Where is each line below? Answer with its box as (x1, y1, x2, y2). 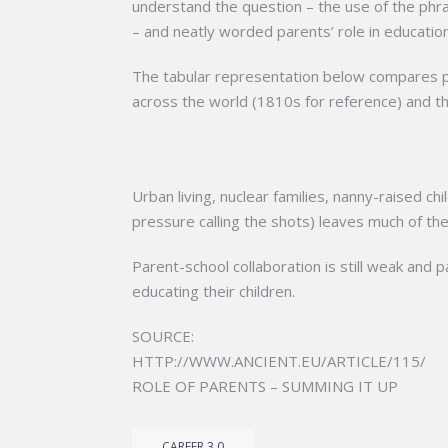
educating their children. (132, 281, 295, 301)
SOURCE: (132, 326, 194, 346)
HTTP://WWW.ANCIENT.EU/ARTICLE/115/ (132, 351, 426, 371)
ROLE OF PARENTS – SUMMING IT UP (132, 376, 398, 396)
